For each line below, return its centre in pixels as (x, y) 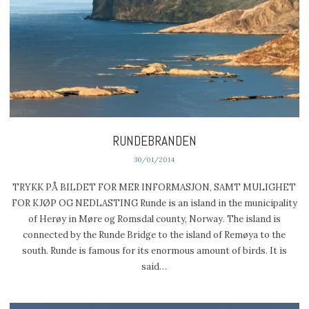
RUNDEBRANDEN (154, 141)
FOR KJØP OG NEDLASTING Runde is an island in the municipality (154, 203)
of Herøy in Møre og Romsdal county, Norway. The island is (154, 219)
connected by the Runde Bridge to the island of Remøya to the (154, 235)
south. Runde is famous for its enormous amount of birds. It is (154, 251)
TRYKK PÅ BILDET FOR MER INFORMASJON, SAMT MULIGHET (154, 188)
